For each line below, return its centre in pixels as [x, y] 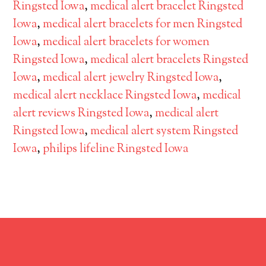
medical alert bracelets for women [126, 42]
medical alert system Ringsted [164, 132]
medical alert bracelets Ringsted [170, 60]
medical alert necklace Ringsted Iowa [105, 96]
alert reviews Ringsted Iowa [81, 114]
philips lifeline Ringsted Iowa [116, 149]
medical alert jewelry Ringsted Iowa [131, 78]
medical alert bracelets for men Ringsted [143, 25]
